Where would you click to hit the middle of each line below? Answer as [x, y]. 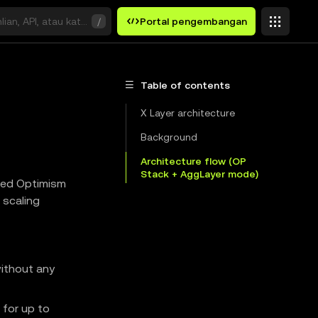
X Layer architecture [188, 113]
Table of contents [185, 85]
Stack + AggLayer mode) [199, 174]
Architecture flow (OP [193, 161]
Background [169, 137]
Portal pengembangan [193, 21]
